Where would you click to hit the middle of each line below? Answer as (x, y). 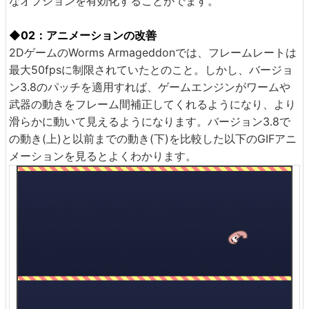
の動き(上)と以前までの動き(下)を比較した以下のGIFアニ (153, 139)
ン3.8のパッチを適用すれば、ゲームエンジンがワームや (150, 87)
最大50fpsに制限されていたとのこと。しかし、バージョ (151, 70)
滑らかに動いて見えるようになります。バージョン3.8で (150, 122)
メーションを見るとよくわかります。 (103, 156)
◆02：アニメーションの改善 (83, 36)
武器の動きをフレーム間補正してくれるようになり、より (152, 104)
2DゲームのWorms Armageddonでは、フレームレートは (153, 53)
